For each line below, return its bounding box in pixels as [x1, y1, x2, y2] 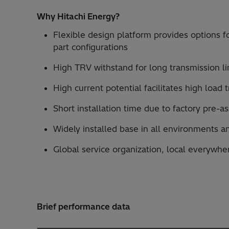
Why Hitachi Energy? [37, 11, 120, 21]
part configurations [53, 42, 128, 52]
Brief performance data [37, 201, 130, 212]
